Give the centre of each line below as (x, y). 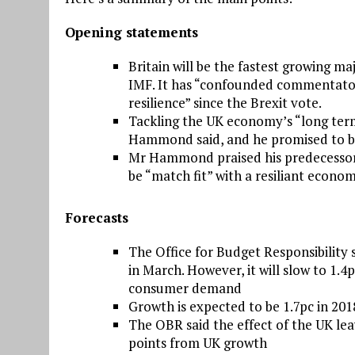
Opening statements (132, 32)
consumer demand (185, 288)
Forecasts (97, 218)
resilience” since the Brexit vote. (225, 103)
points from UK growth (198, 343)
